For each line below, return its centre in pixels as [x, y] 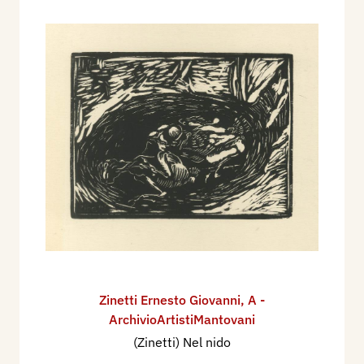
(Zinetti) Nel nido [182, 342]
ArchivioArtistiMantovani [182, 319]
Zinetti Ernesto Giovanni [170, 299]
